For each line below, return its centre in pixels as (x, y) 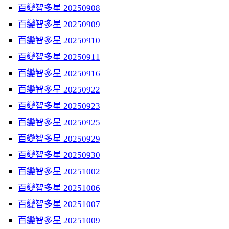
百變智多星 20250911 (59, 57)
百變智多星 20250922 (59, 90)
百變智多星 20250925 (59, 122)
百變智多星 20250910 (59, 41)
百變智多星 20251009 (59, 221)
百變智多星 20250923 (59, 106)
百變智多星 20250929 (59, 139)
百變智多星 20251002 (59, 171)
